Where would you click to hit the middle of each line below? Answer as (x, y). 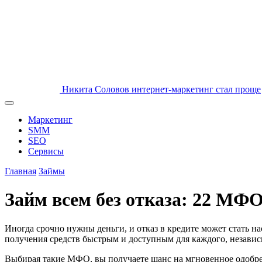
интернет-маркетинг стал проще (196, 89)
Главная (20, 171)
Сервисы (46, 151)
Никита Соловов (96, 89)
